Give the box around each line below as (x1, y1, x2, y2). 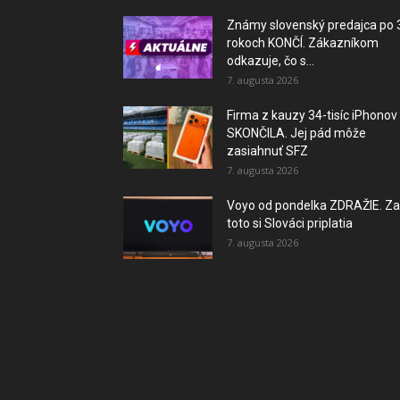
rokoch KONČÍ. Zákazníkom (227, 36, 379, 50)
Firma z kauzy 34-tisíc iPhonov (227, 108, 397, 122)
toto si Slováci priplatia (227, 216, 353, 230)
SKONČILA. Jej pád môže (227, 126, 366, 140)
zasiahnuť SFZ (227, 144, 308, 158)
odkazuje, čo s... (227, 54, 314, 68)
